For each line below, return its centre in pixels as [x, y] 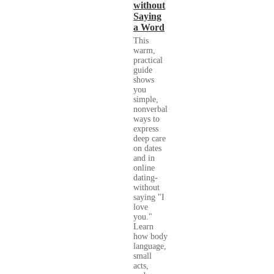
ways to [146, 119]
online [144, 168]
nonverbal [150, 109]
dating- [146, 178]
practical [148, 61]
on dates [147, 149]
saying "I [149, 198]
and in [144, 158]
